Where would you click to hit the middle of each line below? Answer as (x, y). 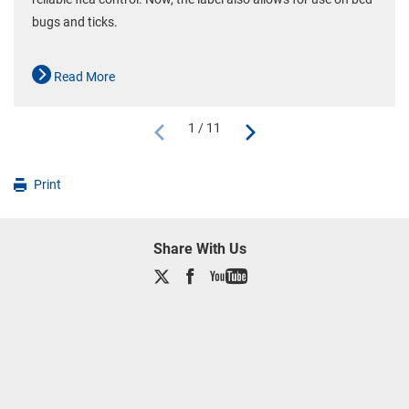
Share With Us (199, 249)
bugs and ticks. (75, 22)
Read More (83, 77)
